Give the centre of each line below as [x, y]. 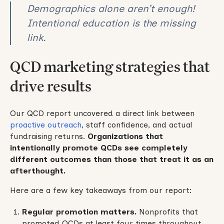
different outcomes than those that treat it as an [111, 159]
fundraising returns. [48, 136]
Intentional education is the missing [111, 23]
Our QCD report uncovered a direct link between [102, 113]
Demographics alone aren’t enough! [111, 8]
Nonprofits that [167, 212]
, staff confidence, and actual [136, 125]
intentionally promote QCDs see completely [98, 148]
